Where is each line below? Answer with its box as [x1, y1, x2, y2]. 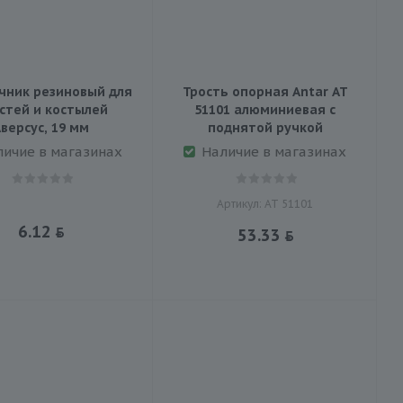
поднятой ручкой [207, 119, 323, 136]
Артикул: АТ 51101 [217, 196, 313, 210]
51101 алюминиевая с [194, 101, 336, 118]
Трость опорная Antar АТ [182, 83, 348, 100]
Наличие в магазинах [201, 142, 346, 160]
